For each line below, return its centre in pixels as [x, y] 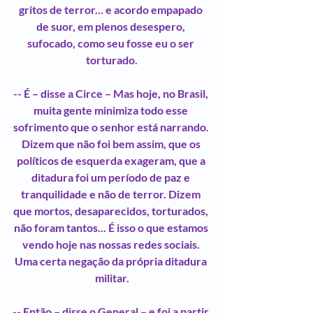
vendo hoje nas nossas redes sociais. [112, 244]
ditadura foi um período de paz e [112, 177]
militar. [112, 277]
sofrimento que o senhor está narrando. [112, 126]
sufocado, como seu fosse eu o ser [112, 43]
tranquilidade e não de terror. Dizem [112, 194]
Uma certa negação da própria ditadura [112, 261]
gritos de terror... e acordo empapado [112, 9]
